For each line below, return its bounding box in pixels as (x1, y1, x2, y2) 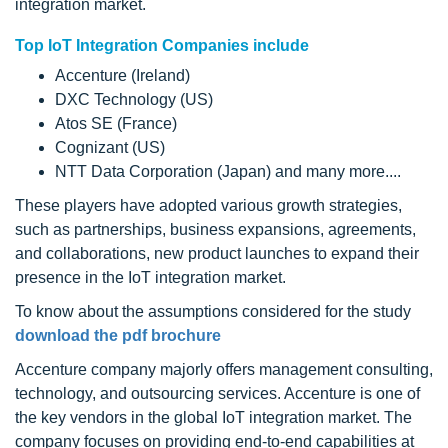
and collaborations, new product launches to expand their (15, 245, 419, 262)
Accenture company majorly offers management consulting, (15, 361, 433, 378)
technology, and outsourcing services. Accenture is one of (15, 385, 420, 402)
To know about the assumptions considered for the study (15, 303, 411, 320)
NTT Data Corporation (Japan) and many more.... (55, 163, 401, 180)
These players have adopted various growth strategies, (15, 197, 402, 214)
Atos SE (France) (55, 115, 177, 132)
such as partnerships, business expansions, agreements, (15, 221, 416, 238)
